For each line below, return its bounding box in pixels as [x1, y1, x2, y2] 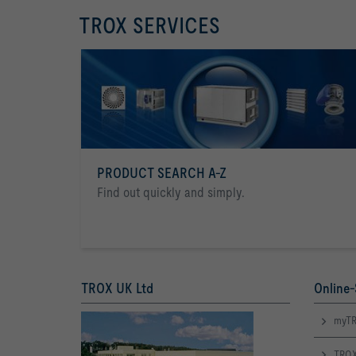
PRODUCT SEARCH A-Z [97, 164, 226, 182]
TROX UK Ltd [81, 280, 153, 297]
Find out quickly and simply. [97, 184, 245, 201]
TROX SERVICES [79, 13, 220, 38]
